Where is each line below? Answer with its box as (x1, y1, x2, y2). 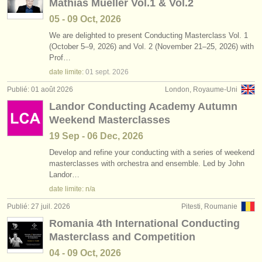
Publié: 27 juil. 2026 (7, 202, 70, 211)
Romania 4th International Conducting (49, 218, 240, 229)
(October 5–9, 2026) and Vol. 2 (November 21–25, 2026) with (49, 42, 254, 51)
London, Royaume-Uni (165, 85, 237, 94)
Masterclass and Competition (49, 231, 195, 243)
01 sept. (85, 68, 111, 76)
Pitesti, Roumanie (181, 202, 237, 211)
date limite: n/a (49, 185, 95, 193)
